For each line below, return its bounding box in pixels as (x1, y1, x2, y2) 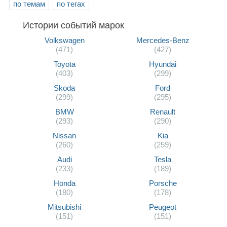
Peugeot (149, 202, 176, 211)
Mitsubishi (48, 202, 81, 211)
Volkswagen (44, 35, 85, 45)
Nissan (53, 131, 76, 140)
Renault (150, 107, 175, 116)
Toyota (53, 59, 75, 68)
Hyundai (149, 59, 176, 68)
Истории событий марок (23, 20, 124, 30)
